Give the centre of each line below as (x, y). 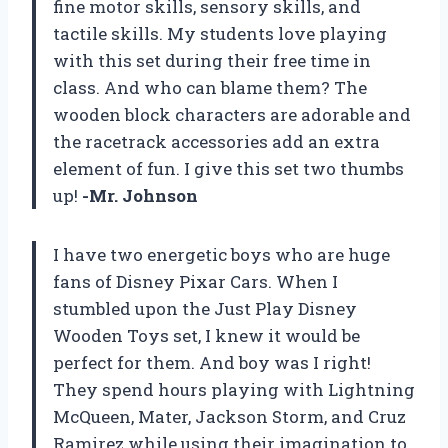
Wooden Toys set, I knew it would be (206, 335)
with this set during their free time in (212, 60)
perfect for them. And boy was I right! (212, 362)
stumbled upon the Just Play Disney (205, 308)
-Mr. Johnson (140, 195)
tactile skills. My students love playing (220, 33)
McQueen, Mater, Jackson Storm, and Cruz (229, 416)
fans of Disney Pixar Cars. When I (195, 281)
